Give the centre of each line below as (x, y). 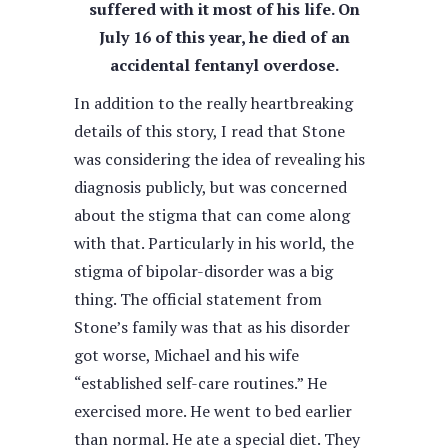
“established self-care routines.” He (200, 383)
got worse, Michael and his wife (186, 355)
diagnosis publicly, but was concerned (210, 187)
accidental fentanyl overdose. (224, 65)
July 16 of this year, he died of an (224, 37)
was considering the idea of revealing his (219, 159)
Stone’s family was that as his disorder (212, 327)
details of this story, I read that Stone (209, 131)
